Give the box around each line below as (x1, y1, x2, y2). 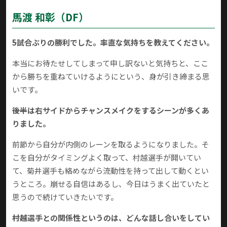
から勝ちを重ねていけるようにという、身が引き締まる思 (12, 71, 210, 82)
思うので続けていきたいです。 (12, 192, 118, 203)
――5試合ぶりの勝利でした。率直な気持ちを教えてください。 (12, 37, 214, 48)
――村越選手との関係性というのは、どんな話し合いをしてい (12, 212, 210, 223)
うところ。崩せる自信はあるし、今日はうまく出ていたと (12, 178, 210, 190)
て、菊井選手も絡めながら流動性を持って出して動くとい (12, 165, 209, 176)
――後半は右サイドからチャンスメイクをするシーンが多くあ (12, 105, 209, 116)
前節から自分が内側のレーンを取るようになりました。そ (12, 139, 209, 150)
